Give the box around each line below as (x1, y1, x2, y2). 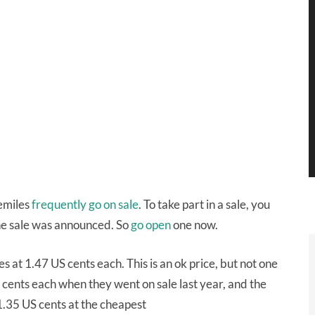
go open (131, 217, 171, 232)
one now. (171, 217, 218, 232)
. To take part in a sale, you (139, 197, 270, 212)
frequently (32, 197, 89, 212)
